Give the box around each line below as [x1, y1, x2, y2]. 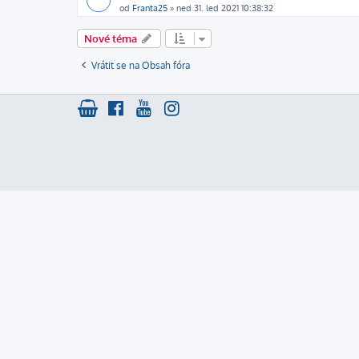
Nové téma [84, 32, 137, 45]
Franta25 [132, 2, 167, 14]
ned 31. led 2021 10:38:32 [176, 2, 273, 14]
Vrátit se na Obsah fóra [91, 59, 190, 71]
